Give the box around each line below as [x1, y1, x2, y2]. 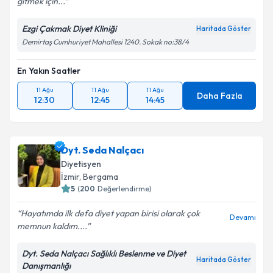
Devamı [230, 213, 256, 222]
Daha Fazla [196, 90, 243, 101]
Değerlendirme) [97, 184, 152, 193]
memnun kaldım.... [17, 221, 87, 232]
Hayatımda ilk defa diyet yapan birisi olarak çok [21, 208, 200, 219]
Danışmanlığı [22, 260, 71, 271]
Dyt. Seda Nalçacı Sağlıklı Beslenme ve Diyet [22, 248, 186, 259]
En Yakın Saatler [17, 65, 80, 76]
